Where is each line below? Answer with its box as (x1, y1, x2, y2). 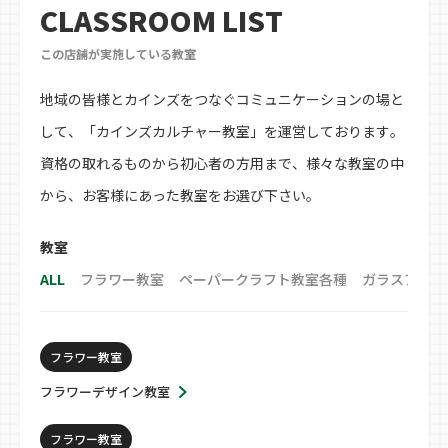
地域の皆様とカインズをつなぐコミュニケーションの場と (40, 89, 404, 109)
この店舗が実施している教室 (40, 45, 196, 62)
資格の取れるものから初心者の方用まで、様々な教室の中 (40, 153, 404, 173)
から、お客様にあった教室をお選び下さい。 (40, 185, 320, 205)
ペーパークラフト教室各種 (179, 269, 347, 289)
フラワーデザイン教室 (40, 382, 170, 401)
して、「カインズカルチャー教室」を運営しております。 (40, 121, 404, 141)
